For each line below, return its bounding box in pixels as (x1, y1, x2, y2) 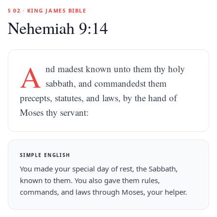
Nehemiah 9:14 (8, 16, 108, 39)
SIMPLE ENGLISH (20, 152, 71, 158)
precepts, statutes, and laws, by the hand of (20, 92, 177, 104)
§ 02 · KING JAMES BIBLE (8, 7, 87, 14)
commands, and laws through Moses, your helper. (20, 187, 187, 197)
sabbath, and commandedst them (46, 77, 167, 89)
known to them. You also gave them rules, (20, 175, 160, 185)
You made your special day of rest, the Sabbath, (20, 164, 178, 173)
